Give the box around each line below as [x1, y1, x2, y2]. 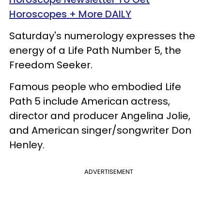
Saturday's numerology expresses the [9, 29, 195, 43]
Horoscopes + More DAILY [9, 7, 131, 21]
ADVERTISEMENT [84, 167, 133, 176]
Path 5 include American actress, [9, 94, 170, 108]
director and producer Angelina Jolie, [9, 108, 190, 123]
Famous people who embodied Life [9, 79, 181, 93]
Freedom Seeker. [9, 58, 93, 72]
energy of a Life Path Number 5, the [9, 43, 181, 57]
